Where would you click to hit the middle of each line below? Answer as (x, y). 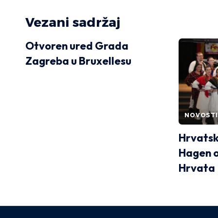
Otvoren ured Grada (77, 45)
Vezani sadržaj (73, 22)
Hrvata (197, 168)
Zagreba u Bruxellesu (78, 61)
